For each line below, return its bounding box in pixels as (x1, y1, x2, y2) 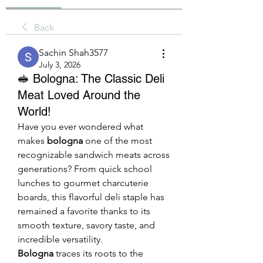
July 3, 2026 (39, 59, 80, 70)
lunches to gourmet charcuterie (18, 177, 149, 188)
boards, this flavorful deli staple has (18, 191, 164, 203)
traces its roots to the (53, 248, 143, 259)
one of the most (83, 135, 152, 146)
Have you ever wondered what (18, 121, 143, 132)
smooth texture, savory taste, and (18, 220, 155, 231)
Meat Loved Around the (18, 88, 140, 102)
